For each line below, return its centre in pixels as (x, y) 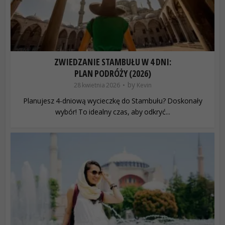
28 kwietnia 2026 (97, 85)
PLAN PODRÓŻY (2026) (113, 73)
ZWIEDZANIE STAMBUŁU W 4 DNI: (113, 62)
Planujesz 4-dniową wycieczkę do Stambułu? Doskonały (113, 100)
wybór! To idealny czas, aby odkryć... (113, 111)
